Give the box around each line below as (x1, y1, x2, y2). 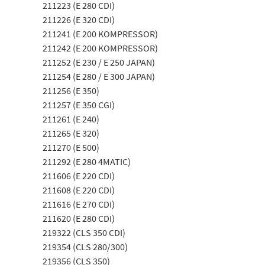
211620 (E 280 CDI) (43, 212, 115, 224)
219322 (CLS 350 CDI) (43, 227, 125, 238)
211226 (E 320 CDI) (43, 14, 115, 25)
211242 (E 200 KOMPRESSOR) (43, 42, 158, 54)
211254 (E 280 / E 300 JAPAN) (43, 70, 155, 82)
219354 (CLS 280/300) (43, 241, 128, 253)
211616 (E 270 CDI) (43, 198, 115, 210)
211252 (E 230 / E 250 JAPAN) (43, 56, 155, 68)
